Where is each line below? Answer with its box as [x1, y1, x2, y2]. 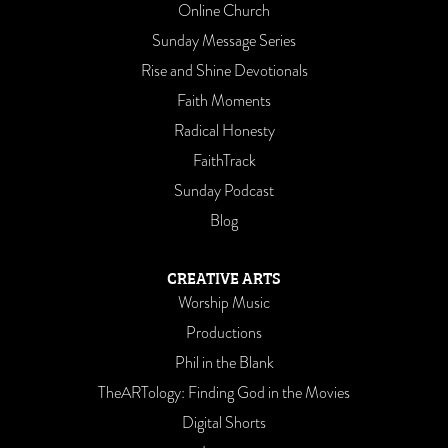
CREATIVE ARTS [167, 265, 281, 289]
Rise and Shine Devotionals [140, 60, 308, 82]
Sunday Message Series [152, 30, 296, 52]
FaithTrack [192, 150, 256, 172]
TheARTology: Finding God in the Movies [98, 382, 350, 404]
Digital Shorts [182, 412, 266, 434]
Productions [186, 322, 262, 344]
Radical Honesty [173, 120, 275, 142]
